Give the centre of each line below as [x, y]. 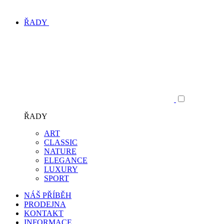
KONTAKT [44, 213]
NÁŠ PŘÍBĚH [48, 195]
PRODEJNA [45, 204]
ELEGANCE [66, 160]
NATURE [60, 151]
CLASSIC [61, 142]
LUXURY [61, 169]
